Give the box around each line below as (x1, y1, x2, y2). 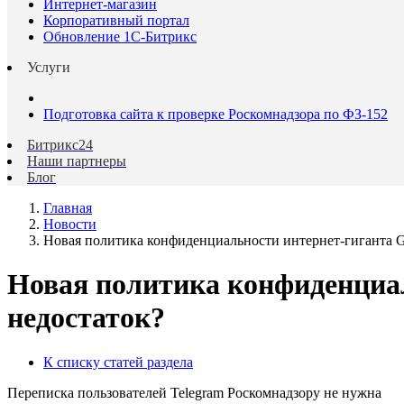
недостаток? (7, 301, 165, 335)
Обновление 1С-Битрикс (43, 29, 197, 44)
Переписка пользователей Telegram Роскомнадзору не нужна (7, 384, 381, 400)
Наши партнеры (27, 153, 126, 169)
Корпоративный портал (43, 13, 189, 28)
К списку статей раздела (43, 353, 193, 370)
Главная (43, 200, 92, 216)
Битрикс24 (27, 137, 93, 152)
